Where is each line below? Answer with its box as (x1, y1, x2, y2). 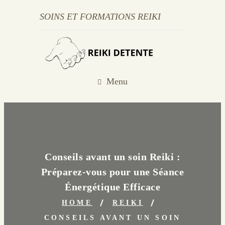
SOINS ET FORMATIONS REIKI (40, 12, 161, 22)
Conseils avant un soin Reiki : (45, 151, 180, 162)
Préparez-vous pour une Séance (41, 166, 184, 177)
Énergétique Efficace (65, 181, 160, 192)
